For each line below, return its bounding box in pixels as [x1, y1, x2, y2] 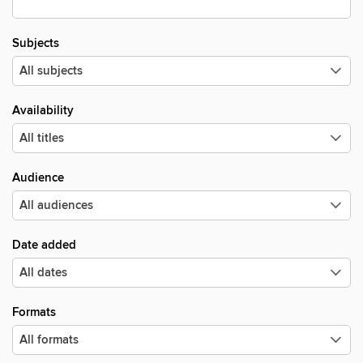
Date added [12, 237, 76, 253]
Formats [12, 305, 56, 320]
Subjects [12, 36, 59, 51]
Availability [12, 103, 74, 118]
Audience [12, 170, 64, 186]
